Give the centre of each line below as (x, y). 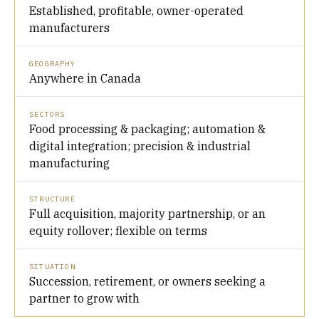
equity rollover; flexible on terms (118, 231)
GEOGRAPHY (52, 64)
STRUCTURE (52, 199)
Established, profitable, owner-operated (136, 11)
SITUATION (52, 267)
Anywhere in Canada (85, 78)
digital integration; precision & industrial (140, 146)
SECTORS (47, 114)
